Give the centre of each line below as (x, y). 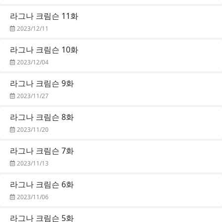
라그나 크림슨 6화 (42, 184)
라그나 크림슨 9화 (42, 83)
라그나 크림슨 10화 (44, 49)
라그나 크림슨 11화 (44, 16)
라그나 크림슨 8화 (42, 117)
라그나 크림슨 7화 (42, 150)
